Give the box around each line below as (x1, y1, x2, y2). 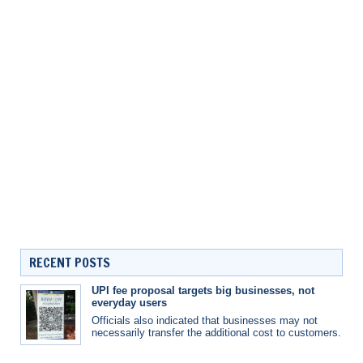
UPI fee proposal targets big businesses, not (92, 284, 314, 297)
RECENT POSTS (29, 254, 110, 271)
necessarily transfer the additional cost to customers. (92, 326, 341, 339)
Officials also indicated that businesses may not (92, 314, 318, 327)
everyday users (92, 297, 167, 309)
